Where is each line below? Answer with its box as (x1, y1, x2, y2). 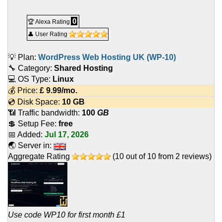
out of (124, 152, 147, 161)
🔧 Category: (8, 64, 54, 73)
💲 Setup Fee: (8, 119, 58, 128)
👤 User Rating (28, 31, 69, 38)
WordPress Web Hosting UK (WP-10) (38, 53, 176, 62)
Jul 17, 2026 (45, 130, 89, 139)
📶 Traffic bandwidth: (8, 109, 82, 117)
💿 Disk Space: (8, 98, 62, 107)
